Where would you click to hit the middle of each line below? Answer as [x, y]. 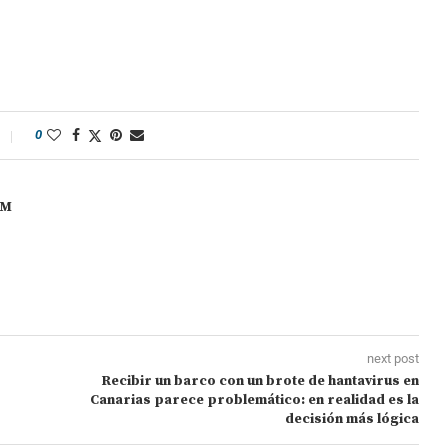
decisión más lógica [351, 419]
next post [392, 359]
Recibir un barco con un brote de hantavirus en [259, 381]
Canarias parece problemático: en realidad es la [254, 400]
